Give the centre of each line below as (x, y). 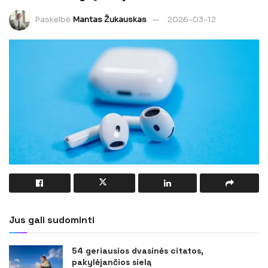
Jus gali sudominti (52, 220)
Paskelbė (53, 19)
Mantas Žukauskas (109, 19)
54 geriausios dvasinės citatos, (138, 250)
